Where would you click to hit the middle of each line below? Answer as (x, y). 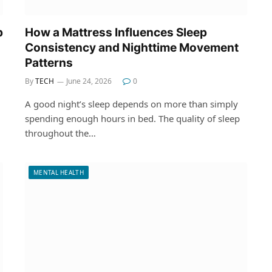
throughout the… (60, 133)
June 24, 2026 (89, 81)
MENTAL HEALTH (59, 172)
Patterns (49, 63)
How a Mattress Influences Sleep (116, 32)
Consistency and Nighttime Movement (132, 47)
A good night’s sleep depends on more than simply (131, 104)
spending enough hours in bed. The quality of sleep (132, 118)
